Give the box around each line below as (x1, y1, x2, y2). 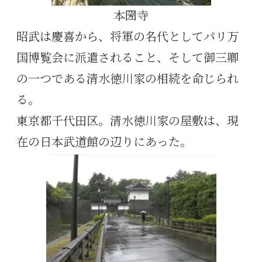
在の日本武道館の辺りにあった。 (16, 135, 192, 151)
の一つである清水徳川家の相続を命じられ (16, 72, 239, 88)
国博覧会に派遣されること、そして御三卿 (16, 51, 239, 67)
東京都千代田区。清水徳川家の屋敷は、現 (16, 114, 239, 130)
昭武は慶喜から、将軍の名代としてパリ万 (16, 30, 239, 46)
